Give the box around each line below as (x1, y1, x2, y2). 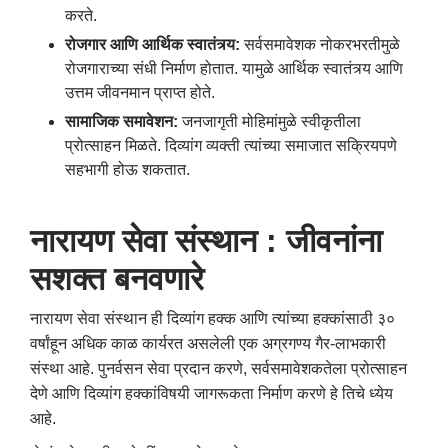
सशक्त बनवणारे (30, 260, 204, 297)
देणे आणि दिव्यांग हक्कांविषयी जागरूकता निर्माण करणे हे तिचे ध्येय (30, 384, 393, 402)
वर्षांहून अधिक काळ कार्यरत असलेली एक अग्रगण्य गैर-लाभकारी (30, 334, 386, 352)
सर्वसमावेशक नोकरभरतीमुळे (244, 35, 400, 53)
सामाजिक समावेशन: (65, 112, 182, 130)
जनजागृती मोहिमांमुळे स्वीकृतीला (182, 112, 361, 130)
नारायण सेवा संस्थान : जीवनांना (30, 222, 382, 259)
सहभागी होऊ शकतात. (65, 160, 190, 178)
